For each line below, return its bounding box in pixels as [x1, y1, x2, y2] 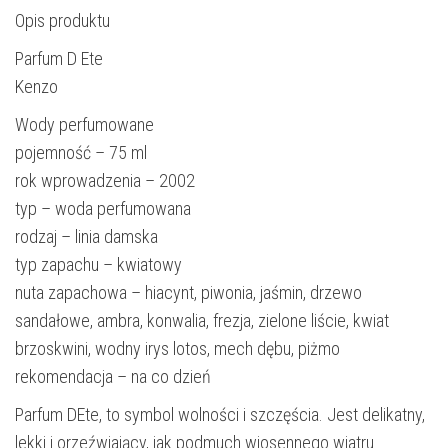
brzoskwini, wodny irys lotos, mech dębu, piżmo [15, 337, 340, 359]
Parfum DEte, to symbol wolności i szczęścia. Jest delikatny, [15, 403, 425, 425]
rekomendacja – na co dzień [15, 365, 211, 387]
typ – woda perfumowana [15, 197, 191, 219]
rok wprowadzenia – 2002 [15, 169, 195, 191]
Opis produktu [15, 9, 110, 31]
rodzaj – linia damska [15, 225, 158, 247]
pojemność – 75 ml [15, 141, 147, 163]
